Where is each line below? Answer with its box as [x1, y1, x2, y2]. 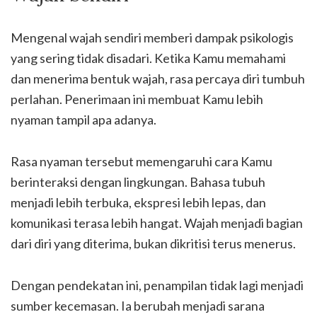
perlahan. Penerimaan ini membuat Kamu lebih [11, 91, 263, 107]
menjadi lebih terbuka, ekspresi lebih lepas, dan [11, 194, 266, 210]
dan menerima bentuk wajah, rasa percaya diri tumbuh [11, 70, 305, 86]
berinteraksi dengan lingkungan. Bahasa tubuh [11, 173, 265, 190]
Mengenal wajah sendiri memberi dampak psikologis [11, 29, 294, 45]
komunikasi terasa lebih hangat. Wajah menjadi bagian [11, 214, 303, 231]
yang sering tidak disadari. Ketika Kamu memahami [11, 50, 286, 66]
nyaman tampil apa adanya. [11, 111, 156, 127]
